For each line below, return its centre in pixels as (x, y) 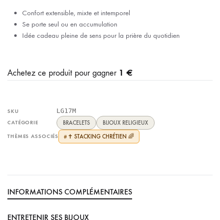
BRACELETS (76, 123)
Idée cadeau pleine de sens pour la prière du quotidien (101, 35)
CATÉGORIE (23, 122)
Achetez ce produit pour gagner (63, 73)
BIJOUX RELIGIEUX (125, 123)
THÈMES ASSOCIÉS (33, 136)
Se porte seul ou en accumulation (70, 24)
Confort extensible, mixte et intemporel (76, 13)
